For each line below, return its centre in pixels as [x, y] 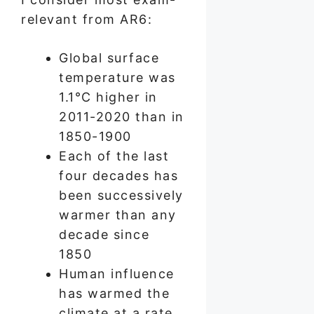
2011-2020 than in [122, 116]
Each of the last [114, 156]
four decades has [118, 175]
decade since [104, 234]
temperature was [117, 77]
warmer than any [118, 214]
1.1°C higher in [108, 97]
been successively [121, 195]
